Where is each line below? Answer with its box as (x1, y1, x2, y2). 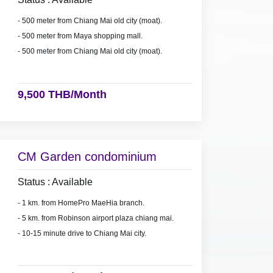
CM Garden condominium (17, 149, 157, 163)
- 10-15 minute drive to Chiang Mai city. (17, 229, 146, 238)
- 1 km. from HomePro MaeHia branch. (17, 198, 144, 207)
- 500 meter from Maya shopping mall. (17, 32, 143, 41)
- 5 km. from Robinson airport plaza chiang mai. (17, 213, 174, 222)
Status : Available (17, 176, 93, 187)
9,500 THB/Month (17, 88, 107, 101)
